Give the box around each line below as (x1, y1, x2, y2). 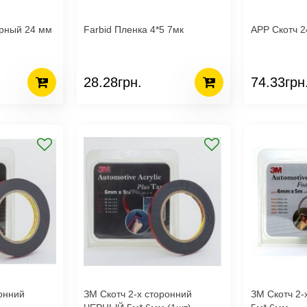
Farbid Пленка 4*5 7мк (84, 24, 184, 35)
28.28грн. (84, 74, 142, 90)
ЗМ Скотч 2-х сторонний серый (251, 288, 267, 299)
